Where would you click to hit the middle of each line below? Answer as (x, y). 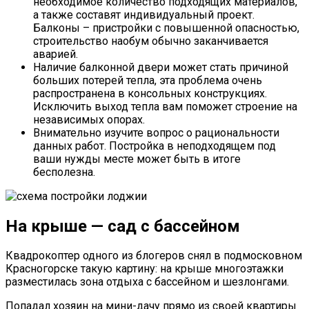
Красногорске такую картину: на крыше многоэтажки (144, 269)
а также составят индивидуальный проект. (144, 14)
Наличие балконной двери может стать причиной (161, 67)
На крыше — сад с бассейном (123, 226)
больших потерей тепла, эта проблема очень (148, 80)
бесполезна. (64, 172)
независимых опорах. (89, 119)
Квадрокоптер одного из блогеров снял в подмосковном (154, 256)
